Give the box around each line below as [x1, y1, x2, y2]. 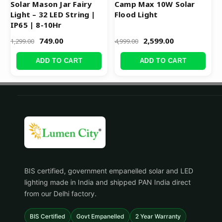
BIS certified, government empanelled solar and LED [24, 166, 193, 175]
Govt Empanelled [76, 213, 124, 221]
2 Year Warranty [135, 213, 181, 221]
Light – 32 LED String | [10, 9, 96, 20]
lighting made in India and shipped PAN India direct [24, 178, 191, 187]
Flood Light [114, 9, 158, 20]
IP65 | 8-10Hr [10, 20, 62, 30]
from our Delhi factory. [24, 189, 97, 198]
